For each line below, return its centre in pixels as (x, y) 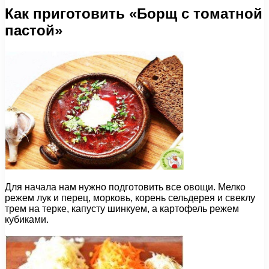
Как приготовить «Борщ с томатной (134, 14)
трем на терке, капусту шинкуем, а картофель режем (122, 209)
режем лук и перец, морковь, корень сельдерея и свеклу (130, 198)
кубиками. (27, 220)
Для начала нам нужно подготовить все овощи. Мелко (125, 187)
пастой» (34, 31)
